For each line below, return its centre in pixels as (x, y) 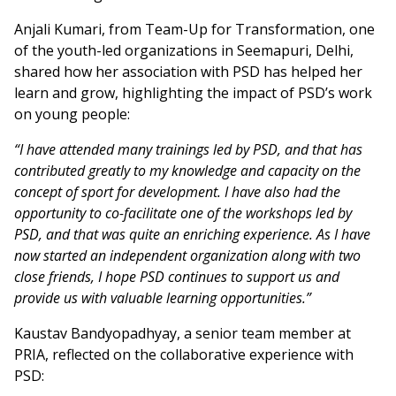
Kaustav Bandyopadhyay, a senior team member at (183, 333)
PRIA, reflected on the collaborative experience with (184, 354)
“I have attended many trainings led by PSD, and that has (188, 149)
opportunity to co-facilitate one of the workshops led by (183, 213)
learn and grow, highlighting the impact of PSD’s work (193, 92)
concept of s (51, 191)
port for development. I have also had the (214, 191)
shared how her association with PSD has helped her (188, 71)
